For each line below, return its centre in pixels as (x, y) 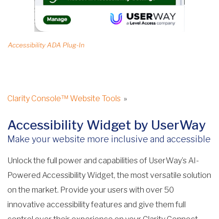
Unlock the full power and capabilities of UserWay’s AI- (103, 160)
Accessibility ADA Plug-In (46, 45)
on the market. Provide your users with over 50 (91, 190)
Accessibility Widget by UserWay (107, 125)
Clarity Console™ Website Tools (64, 98)
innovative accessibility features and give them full (97, 204)
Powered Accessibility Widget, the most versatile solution (109, 175)
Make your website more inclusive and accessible (109, 139)
